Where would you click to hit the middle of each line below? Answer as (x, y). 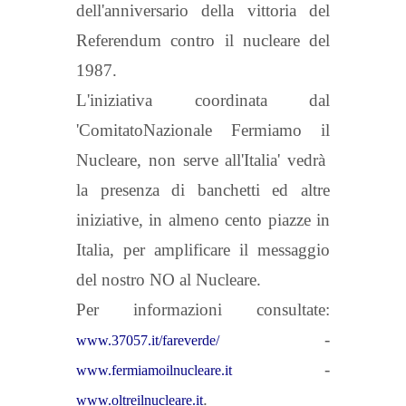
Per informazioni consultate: (203, 309)
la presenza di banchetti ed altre (203, 189)
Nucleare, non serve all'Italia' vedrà (203, 159)
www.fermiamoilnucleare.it (154, 370)
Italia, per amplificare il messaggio (203, 249)
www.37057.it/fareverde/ (148, 340)
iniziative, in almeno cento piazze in (203, 219)
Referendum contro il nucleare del (203, 40)
